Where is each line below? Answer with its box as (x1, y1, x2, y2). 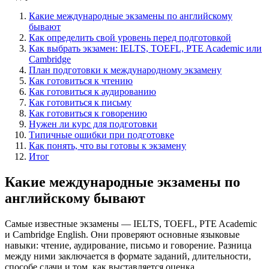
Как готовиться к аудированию (29, 86, 156, 97)
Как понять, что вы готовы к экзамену (29, 140, 186, 151)
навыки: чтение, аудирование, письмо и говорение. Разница (5, 240, 252, 250)
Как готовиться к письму (29, 97, 131, 107)
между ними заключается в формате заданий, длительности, (5, 250, 251, 261)
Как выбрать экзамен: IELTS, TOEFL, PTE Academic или (29, 43, 262, 53)
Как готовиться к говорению (29, 107, 147, 118)
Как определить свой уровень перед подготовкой (29, 32, 231, 43)
